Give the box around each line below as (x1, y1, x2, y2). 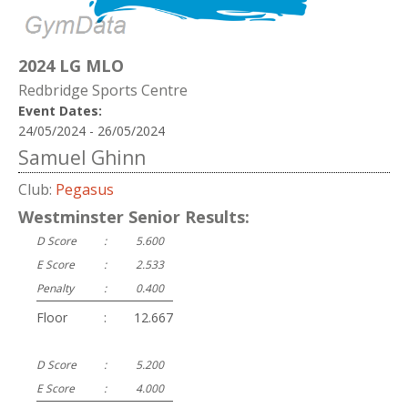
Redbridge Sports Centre (18, 79, 188, 100)
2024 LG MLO (18, 55, 124, 77)
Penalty (36, 280, 74, 296)
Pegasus (56, 178, 114, 199)
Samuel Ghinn (18, 144, 146, 170)
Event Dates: (18, 101, 102, 119)
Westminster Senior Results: (18, 206, 250, 229)
